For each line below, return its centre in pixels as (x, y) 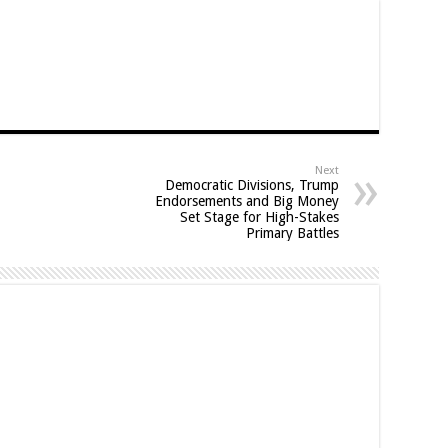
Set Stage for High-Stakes (259, 216)
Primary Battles (292, 232)
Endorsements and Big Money (247, 200)
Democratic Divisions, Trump (252, 184)
